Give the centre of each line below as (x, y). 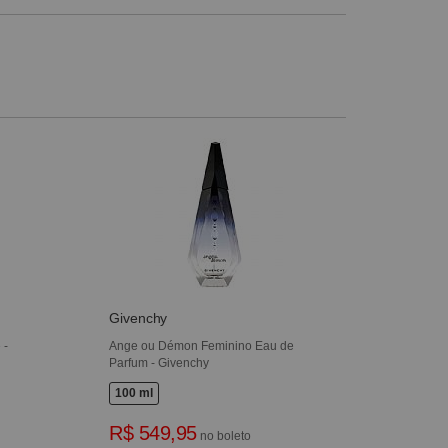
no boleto (223, 436)
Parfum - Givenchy (159, 363)
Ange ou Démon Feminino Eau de (202, 346)
